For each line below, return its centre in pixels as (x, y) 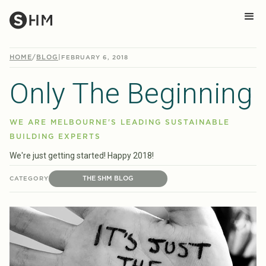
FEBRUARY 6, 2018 (95, 58)
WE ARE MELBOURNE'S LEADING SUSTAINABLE (120, 122)
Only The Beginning (131, 94)
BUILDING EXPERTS (55, 137)
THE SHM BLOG (108, 178)
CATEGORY (29, 179)
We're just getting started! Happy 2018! (82, 156)
